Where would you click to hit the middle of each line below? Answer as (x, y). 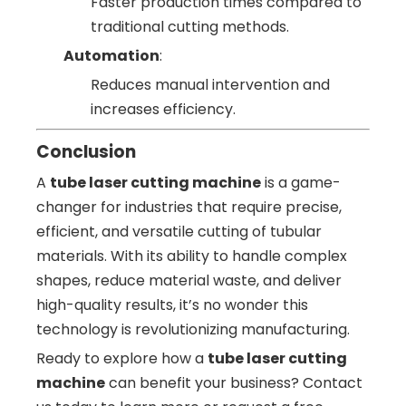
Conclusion (86, 151)
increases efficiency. (163, 109)
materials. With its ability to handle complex (192, 256)
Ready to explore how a (122, 358)
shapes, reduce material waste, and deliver (189, 280)
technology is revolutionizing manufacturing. (193, 329)
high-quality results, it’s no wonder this (172, 304)
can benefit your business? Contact (234, 382)
